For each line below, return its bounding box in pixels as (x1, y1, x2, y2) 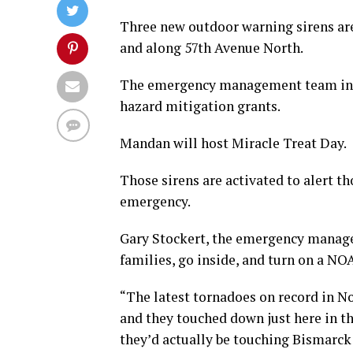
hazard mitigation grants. (120, 97, 281, 115)
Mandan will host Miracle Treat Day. (120, 134, 347, 152)
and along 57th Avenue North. (120, 39, 303, 57)
